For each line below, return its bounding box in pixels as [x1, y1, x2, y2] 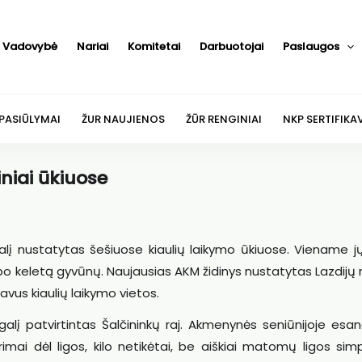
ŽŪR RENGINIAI [185, 111, 262, 127]
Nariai [76, 39, 108, 54]
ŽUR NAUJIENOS [81, 111, 165, 127]
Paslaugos [282, 39, 339, 54]
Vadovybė [2, 39, 57, 54]
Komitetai [127, 39, 180, 54]
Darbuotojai [199, 39, 263, 54]
